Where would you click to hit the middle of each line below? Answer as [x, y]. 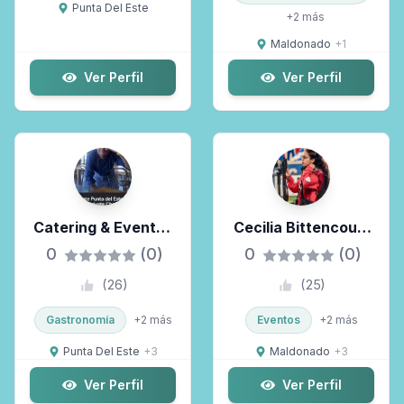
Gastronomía [80, 320]
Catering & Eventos [103, 227]
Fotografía [301, 249]
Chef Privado [103, 249]
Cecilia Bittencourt [301, 227]
